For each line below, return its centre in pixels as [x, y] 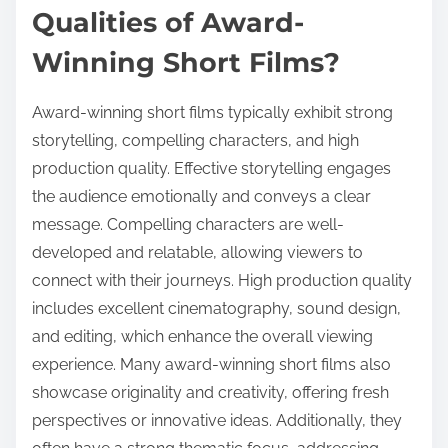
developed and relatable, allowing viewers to [197, 252]
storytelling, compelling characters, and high [195, 140]
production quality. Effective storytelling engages [211, 168]
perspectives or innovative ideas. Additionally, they [217, 420]
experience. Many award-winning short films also [211, 364]
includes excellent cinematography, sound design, [216, 308]
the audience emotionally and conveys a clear [201, 196]
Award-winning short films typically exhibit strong [212, 112]
